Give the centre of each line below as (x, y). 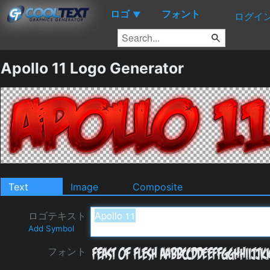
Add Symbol (51, 228)
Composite (158, 187)
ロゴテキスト (57, 215)
